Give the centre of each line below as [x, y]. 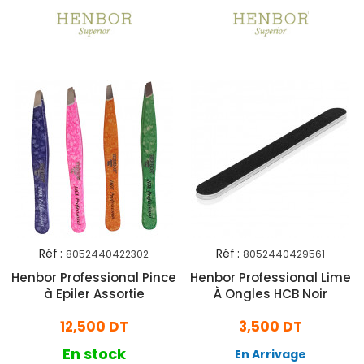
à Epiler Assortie [94, 294]
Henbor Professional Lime [270, 278]
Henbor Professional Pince [94, 278]
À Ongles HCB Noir [270, 294]
